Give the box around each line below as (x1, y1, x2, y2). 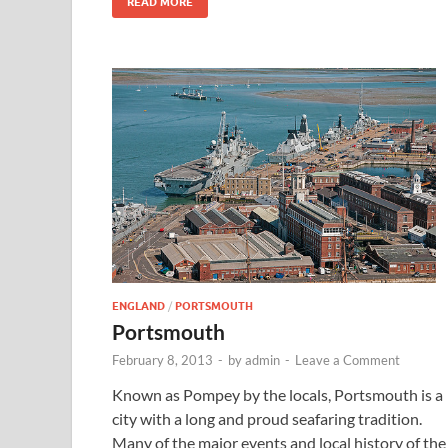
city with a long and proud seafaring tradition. (112, 409, 422, 429)
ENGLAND (112, 299, 165, 314)
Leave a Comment (295, 352, 400, 369)
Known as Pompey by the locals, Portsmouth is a (112, 385, 443, 405)
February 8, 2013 (112, 352, 213, 369)
